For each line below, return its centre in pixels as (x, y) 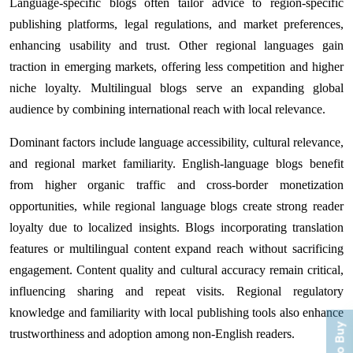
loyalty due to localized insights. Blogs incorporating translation (176, 227)
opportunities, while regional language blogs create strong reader (176, 206)
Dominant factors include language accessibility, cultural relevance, (176, 142)
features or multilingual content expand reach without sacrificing (176, 248)
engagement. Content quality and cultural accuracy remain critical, (176, 269)
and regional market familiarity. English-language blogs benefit (176, 163)
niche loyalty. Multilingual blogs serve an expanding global (176, 87)
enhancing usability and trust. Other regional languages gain (176, 45)
